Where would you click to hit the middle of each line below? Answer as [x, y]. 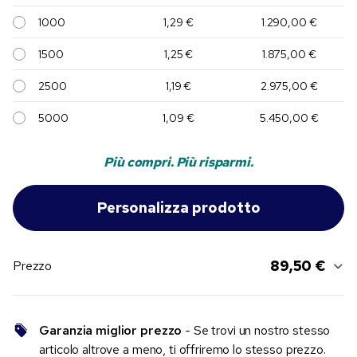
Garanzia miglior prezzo [111, 331]
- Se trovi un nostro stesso [256, 331]
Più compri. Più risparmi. [178, 163]
